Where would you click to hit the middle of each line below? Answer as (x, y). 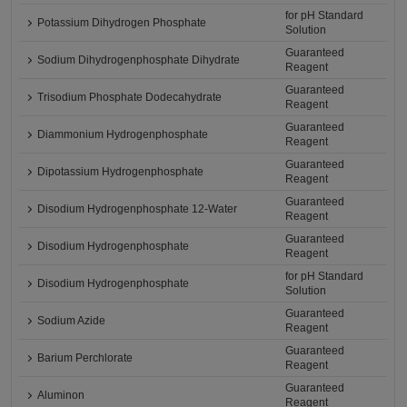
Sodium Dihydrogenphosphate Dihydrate (139, 60)
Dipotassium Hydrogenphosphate (121, 172)
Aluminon (61, 396)
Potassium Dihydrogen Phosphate (122, 23)
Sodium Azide (72, 321)
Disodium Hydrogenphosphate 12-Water (138, 209)
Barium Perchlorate (85, 358)
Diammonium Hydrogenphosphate (123, 135)
